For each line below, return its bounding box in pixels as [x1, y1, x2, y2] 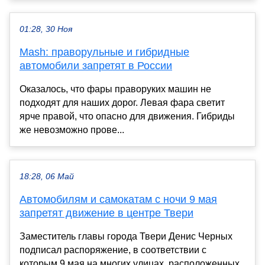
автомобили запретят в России [20, 60, 172, 72]
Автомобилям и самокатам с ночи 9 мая [20, 193, 217, 206]
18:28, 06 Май [20, 172, 74, 182]
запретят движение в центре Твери [20, 207, 193, 219]
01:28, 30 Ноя [20, 25, 72, 34]
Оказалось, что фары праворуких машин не [20, 84, 211, 95]
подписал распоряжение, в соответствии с [20, 245, 206, 256]
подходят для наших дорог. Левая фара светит [20, 98, 225, 108]
